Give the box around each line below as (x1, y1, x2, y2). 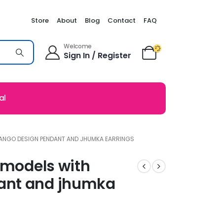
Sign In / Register (64, 50, 132, 62)
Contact (108, 15, 136, 25)
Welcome (64, 42, 92, 51)
